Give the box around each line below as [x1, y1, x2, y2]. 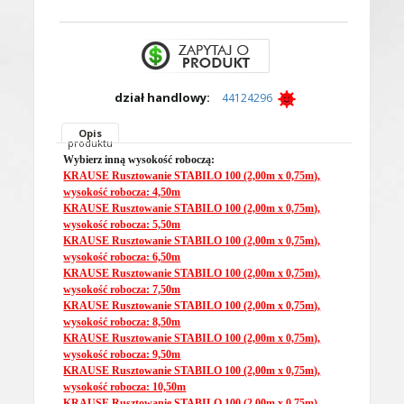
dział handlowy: [114, 88, 210, 106]
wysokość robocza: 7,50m [63, 282, 181, 296]
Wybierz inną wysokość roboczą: [63, 152, 216, 166]
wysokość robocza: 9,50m [63, 347, 181, 361]
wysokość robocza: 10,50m [63, 380, 187, 393]
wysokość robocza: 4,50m [63, 185, 181, 198]
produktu [68, 135, 114, 150]
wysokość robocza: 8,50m [63, 315, 181, 328]
